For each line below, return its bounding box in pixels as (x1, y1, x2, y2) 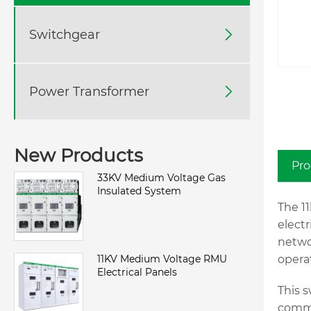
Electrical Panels (97, 266, 177, 279)
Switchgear (29, 26, 100, 42)
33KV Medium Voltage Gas (97, 171, 226, 185)
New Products (14, 144, 143, 167)
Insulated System (97, 185, 181, 198)
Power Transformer (29, 83, 149, 99)
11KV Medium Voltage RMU (97, 253, 227, 266)
